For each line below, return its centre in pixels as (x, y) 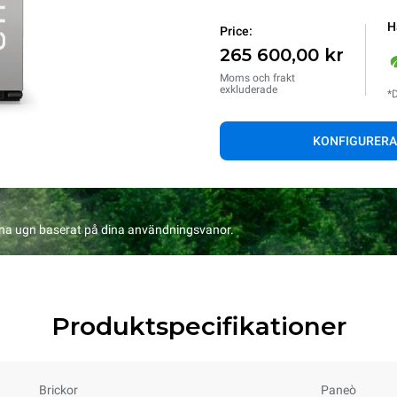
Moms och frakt (257, 78)
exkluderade (249, 90)
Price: (236, 31)
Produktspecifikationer (198, 326)
